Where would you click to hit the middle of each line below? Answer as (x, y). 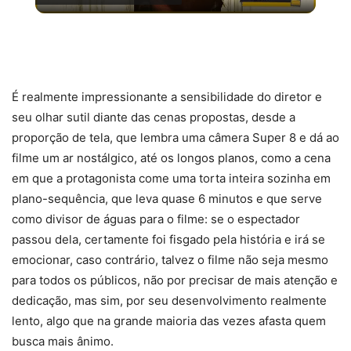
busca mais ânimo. (63, 341)
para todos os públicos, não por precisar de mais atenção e (175, 280)
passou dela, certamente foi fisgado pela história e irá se (168, 239)
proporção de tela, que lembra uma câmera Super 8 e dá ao (175, 137)
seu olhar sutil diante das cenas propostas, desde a (154, 117)
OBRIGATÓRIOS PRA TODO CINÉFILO (136, 51)
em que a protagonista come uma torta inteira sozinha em (171, 178)
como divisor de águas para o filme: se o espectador (156, 219)
